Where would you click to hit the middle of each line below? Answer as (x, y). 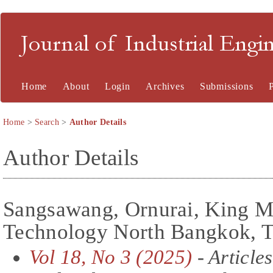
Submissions (226, 86)
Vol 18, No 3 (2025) (111, 257)
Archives (165, 86)
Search (47, 122)
